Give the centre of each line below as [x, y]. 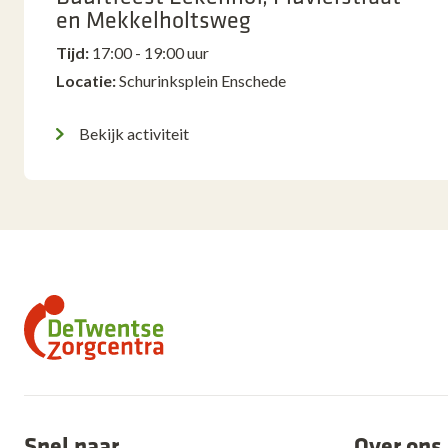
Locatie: [86, 80]
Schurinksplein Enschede [202, 80]
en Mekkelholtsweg [153, 19]
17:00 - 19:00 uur [150, 52]
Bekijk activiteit [134, 133]
